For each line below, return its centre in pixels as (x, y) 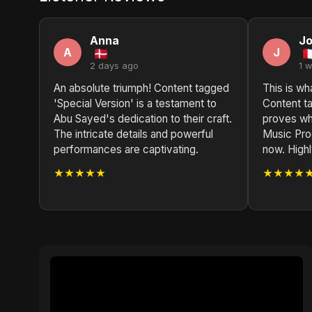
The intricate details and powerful (133, 134)
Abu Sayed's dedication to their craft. (143, 119)
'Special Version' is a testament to (135, 103)
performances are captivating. (126, 149)
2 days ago (114, 66)
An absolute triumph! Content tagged (141, 88)
